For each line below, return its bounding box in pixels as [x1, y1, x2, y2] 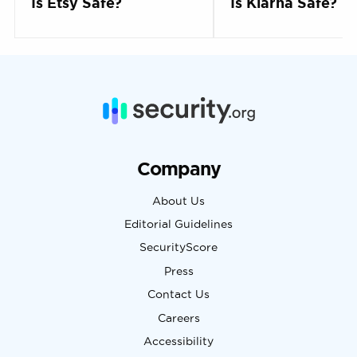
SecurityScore [139, 241, 218, 254]
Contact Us [147, 288, 210, 301]
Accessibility [143, 335, 214, 347]
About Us [152, 194, 205, 207]
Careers [157, 312, 200, 324]
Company [136, 158, 221, 178]
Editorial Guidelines [124, 218, 233, 230]
